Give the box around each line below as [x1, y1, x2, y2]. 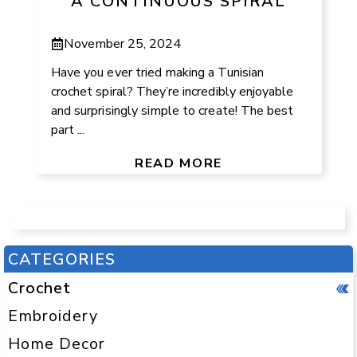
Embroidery [8, 304, 98, 327]
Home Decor [8, 332, 105, 355]
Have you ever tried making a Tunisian [51, 63, 264, 81]
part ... [51, 120, 85, 139]
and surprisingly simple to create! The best [51, 101, 294, 120]
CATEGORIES [8, 248, 116, 270]
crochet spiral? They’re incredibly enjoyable [51, 82, 294, 100]
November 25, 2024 [64, 34, 182, 53]
